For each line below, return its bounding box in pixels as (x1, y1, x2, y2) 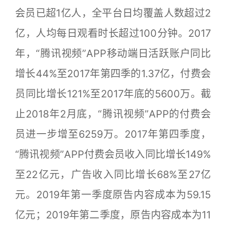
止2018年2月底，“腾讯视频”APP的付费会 (15, 107, 211, 120)
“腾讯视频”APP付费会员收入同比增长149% (15, 148, 211, 160)
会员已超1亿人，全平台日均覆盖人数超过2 (15, 7, 211, 19)
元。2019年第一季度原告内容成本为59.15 (15, 188, 211, 201)
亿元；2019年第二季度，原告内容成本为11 (15, 208, 211, 221)
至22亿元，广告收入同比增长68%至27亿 (15, 168, 211, 181)
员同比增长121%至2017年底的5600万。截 (15, 87, 211, 100)
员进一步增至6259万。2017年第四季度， (15, 128, 211, 140)
